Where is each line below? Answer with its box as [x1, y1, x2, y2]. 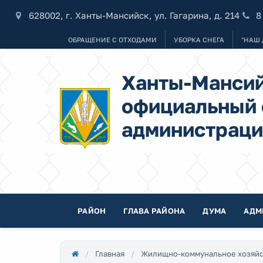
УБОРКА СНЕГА [174, 36, 224, 43]
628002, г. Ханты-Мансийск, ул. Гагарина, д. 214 [28, 9, 240, 21]
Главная [95, 249, 124, 258]
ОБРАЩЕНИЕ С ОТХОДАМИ [68, 36, 157, 43]
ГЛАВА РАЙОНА [123, 206, 186, 215]
